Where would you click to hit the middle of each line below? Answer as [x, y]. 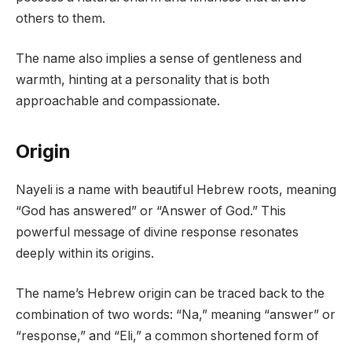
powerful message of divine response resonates [157, 232]
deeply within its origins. [85, 253]
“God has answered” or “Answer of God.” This [151, 211]
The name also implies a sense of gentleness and [159, 59]
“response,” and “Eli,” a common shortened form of [167, 336]
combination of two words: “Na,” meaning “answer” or [176, 315]
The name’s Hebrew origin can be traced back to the [170, 294]
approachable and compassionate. [118, 101]
